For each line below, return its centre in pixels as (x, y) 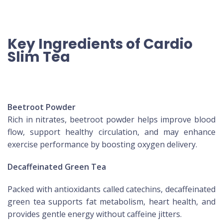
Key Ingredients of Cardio (100, 44)
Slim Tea (40, 57)
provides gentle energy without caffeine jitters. (95, 214)
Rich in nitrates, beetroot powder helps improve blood (111, 120)
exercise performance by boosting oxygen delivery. (102, 145)
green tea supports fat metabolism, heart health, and (111, 202)
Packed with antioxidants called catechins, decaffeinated (111, 189)
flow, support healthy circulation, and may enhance (111, 132)
